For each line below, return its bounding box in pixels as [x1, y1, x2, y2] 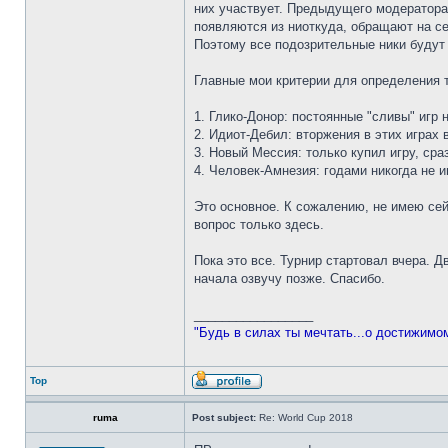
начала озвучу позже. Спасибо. [194, 271, 385, 286]
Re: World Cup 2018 [256, 412, 353, 423]
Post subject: [192, 412, 256, 423]
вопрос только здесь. [194, 217, 324, 232]
